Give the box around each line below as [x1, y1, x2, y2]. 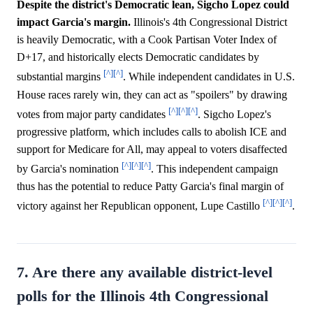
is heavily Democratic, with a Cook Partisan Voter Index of [17, 34, 277, 46]
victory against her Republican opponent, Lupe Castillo [17, 200, 263, 212]
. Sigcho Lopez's [198, 108, 271, 120]
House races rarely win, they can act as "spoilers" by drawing [17, 88, 287, 101]
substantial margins [17, 71, 103, 83]
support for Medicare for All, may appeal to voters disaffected [17, 143, 287, 155]
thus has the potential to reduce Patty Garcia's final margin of [17, 180, 284, 193]
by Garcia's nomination [17, 163, 122, 175]
